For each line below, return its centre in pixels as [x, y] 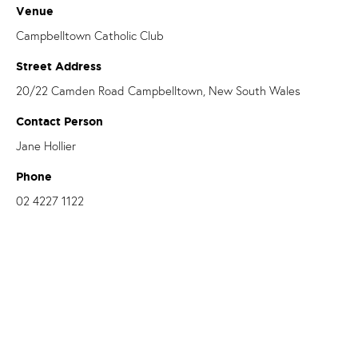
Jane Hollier [46, 146]
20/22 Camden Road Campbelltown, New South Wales [158, 91]
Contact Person [60, 122]
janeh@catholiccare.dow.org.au [95, 256]
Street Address [59, 67]
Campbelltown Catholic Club [90, 36]
